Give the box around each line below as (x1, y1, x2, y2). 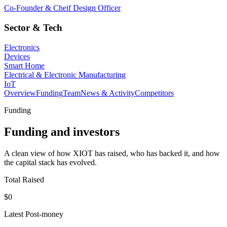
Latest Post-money (4, 209, 63, 218)
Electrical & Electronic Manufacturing (4, 70, 126, 79)
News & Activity (81, 88, 135, 97)
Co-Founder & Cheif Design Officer (4, 4, 121, 13)
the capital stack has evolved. (4, 158, 97, 167)
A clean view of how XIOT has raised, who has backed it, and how (4, 148, 220, 158)
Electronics (4, 43, 40, 52)
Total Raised (4, 175, 44, 184)
